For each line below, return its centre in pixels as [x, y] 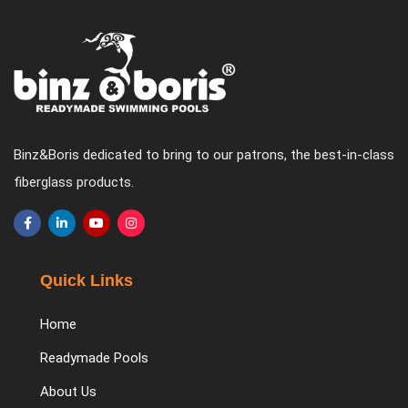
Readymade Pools [94, 357]
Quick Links [87, 280]
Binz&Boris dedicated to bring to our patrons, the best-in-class [204, 154]
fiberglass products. [74, 182]
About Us [68, 391]
